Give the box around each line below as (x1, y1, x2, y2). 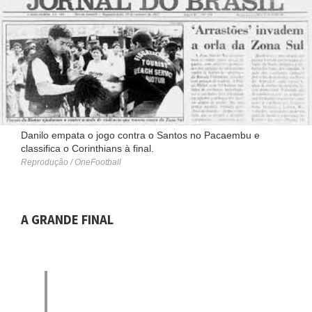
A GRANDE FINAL (21, 212, 114, 228)
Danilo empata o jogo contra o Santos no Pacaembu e (21, 130, 260, 141)
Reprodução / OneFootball (21, 157, 121, 168)
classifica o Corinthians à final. (21, 143, 154, 155)
